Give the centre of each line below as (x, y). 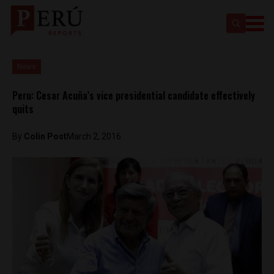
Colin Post (45, 136)
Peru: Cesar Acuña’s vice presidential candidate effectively (134, 95)
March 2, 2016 (94, 136)
